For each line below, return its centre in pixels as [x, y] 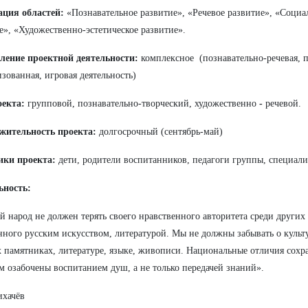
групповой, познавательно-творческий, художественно [143, 103]
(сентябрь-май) [192, 132]
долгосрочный [129, 132]
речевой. [283, 103]
